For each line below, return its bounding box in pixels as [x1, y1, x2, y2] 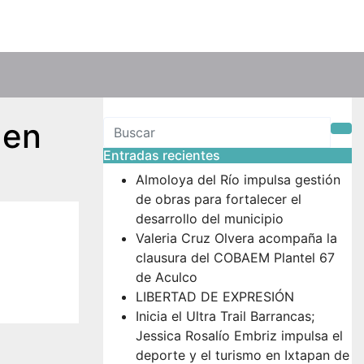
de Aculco [136, 269, 197, 285]
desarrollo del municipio [136, 210, 284, 227]
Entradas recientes [103, 147, 220, 163]
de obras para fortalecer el [136, 191, 301, 207]
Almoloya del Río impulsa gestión [136, 171, 340, 188]
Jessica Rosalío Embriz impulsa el [136, 327, 343, 344]
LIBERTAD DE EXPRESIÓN [136, 288, 294, 305]
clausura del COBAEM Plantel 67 [136, 249, 335, 266]
